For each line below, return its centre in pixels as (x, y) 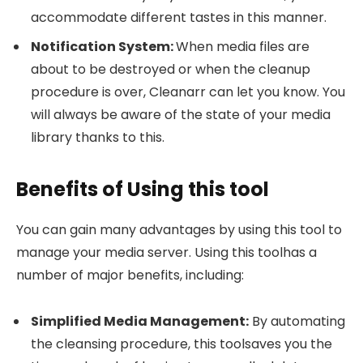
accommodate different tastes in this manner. (179, 18)
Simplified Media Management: (140, 321)
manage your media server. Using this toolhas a (167, 252)
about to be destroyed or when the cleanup (171, 69)
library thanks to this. (98, 137)
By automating (297, 321)
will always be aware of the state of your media (181, 114)
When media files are (243, 46)
